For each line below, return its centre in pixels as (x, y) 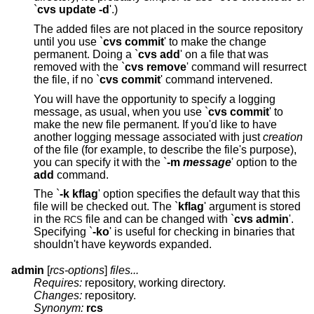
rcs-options (77, 271)
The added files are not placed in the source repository (168, 29)
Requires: (58, 283)
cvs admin (261, 219)
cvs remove (156, 67)
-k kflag (79, 194)
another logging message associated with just (148, 137)
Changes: (58, 296)
